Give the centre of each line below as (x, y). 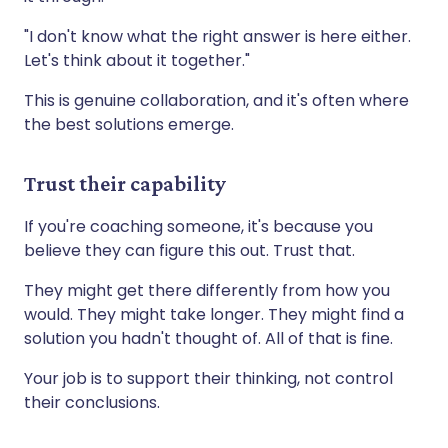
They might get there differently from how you (207, 290)
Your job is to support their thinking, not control (208, 378)
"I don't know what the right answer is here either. (217, 36)
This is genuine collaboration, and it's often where (216, 100)
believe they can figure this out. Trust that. (189, 250)
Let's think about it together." (137, 60)
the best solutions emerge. (129, 124)
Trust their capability (125, 183)
